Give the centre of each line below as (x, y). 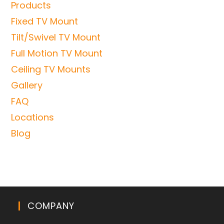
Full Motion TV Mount (57, 53)
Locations (33, 117)
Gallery (27, 85)
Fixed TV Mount (45, 21)
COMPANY (51, 205)
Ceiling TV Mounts (51, 69)
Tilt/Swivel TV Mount (56, 37)
